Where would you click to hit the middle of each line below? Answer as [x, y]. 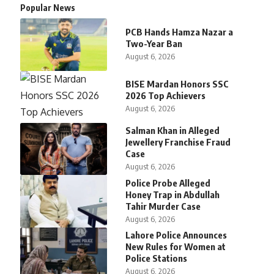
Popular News [47, 8]
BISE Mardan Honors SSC [177, 84]
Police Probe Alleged [168, 183]
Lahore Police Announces [176, 235]
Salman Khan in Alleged [173, 131]
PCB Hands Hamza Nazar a [180, 31]
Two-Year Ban [154, 43]
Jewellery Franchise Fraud [178, 142]
